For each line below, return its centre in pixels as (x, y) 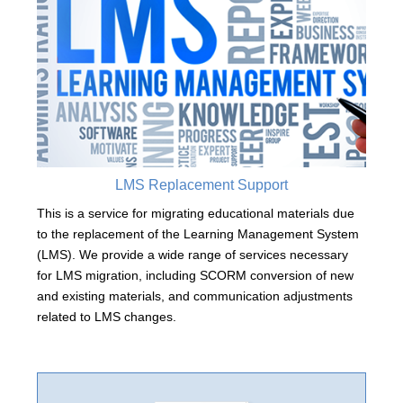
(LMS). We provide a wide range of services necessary (192, 254)
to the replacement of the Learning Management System (197, 233)
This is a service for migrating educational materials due (195, 213)
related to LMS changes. (106, 316)
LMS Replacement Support (201, 184)
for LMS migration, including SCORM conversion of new (195, 275)
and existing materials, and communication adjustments (194, 296)
